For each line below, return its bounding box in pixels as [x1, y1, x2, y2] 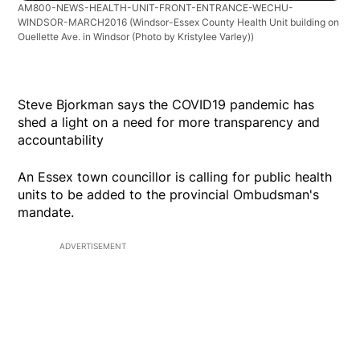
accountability [18, 132, 104, 149]
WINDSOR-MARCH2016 [18, 16, 130, 29]
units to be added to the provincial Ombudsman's [18, 186, 320, 203]
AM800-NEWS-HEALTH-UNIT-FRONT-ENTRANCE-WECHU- [18, 2, 294, 14]
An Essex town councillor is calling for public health [18, 169, 333, 186]
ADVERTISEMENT [59, 241, 126, 252]
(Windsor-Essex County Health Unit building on [129, 16, 340, 29]
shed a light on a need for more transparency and [18, 114, 321, 131]
